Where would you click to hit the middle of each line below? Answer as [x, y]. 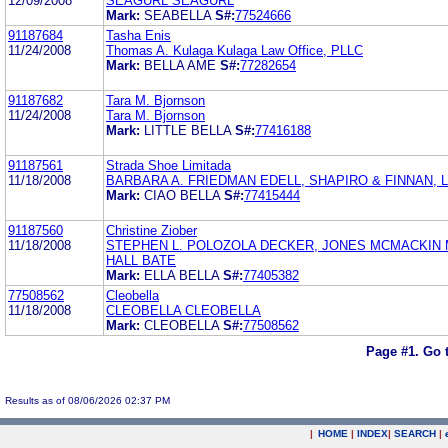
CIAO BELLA [182, 195]
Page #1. [394, 352]
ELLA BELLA [181, 275]
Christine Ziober [151, 230]
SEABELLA [177, 15]
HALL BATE [141, 260]
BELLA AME [180, 65]
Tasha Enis [138, 35]
